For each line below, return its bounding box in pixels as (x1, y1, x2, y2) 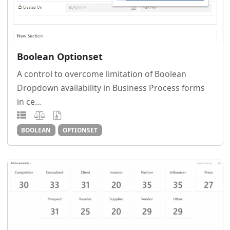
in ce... (16, 96, 41, 108)
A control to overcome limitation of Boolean (16, 68, 186, 80)
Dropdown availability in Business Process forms (16, 82, 205, 94)
